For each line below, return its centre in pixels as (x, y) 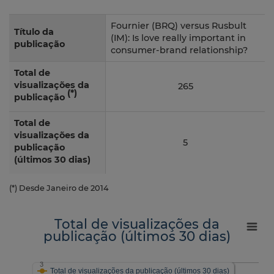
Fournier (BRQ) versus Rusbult (179, 26)
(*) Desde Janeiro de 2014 (59, 188)
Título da (34, 32)
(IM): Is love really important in (178, 38)
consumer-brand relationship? (179, 50)
